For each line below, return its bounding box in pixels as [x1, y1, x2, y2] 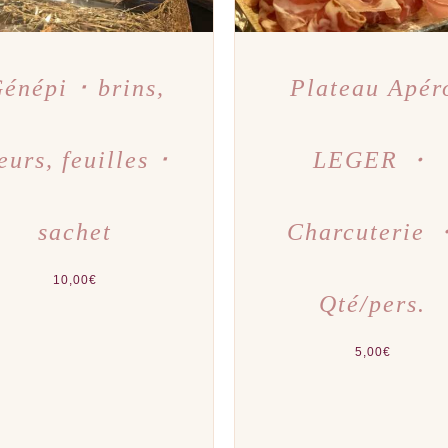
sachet [38, 218, 113, 245]
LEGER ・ [313, 146, 433, 173]
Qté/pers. [319, 290, 427, 317]
